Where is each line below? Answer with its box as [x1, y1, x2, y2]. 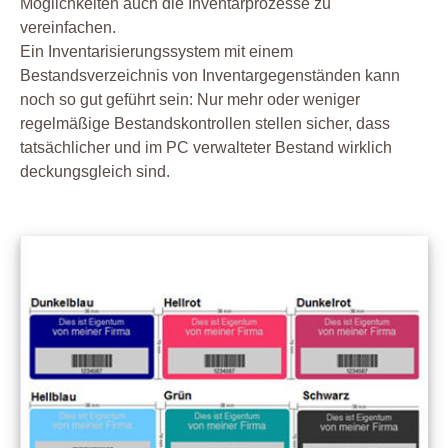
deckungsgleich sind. [20, 162, 170, 180]
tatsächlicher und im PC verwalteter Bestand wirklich [20, 138, 392, 156]
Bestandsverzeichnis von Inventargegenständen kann [20, 66, 400, 84]
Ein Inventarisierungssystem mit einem [20, 42, 293, 60]
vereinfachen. [20, 18, 116, 36]
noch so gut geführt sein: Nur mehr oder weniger [20, 90, 360, 108]
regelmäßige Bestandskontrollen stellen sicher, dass [20, 114, 390, 132]
